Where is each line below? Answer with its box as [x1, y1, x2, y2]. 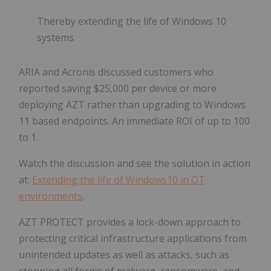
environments [19, 189, 82, 203]
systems [37, 30, 74, 44]
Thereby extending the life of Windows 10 [37, 14, 226, 28]
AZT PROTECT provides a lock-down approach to [19, 215, 241, 229]
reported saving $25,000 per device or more [19, 81, 217, 95]
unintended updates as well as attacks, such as [19, 247, 229, 261]
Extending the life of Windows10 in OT [32, 172, 205, 186]
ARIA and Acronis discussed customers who [19, 65, 214, 79]
